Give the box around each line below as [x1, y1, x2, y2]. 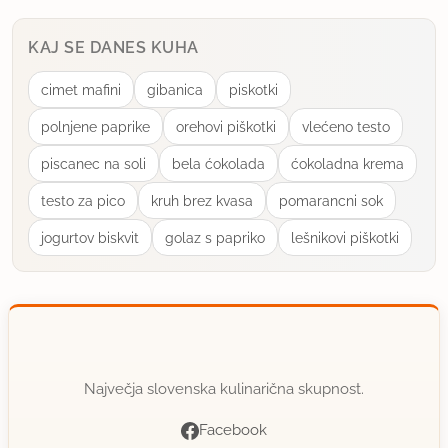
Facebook [199, 421, 267, 440]
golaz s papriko [165, 229, 265, 247]
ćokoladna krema [291, 155, 404, 173]
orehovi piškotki [176, 118, 276, 136]
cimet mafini [41, 81, 121, 99]
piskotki [229, 81, 278, 99]
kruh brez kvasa [151, 192, 253, 210]
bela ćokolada [172, 155, 265, 173]
